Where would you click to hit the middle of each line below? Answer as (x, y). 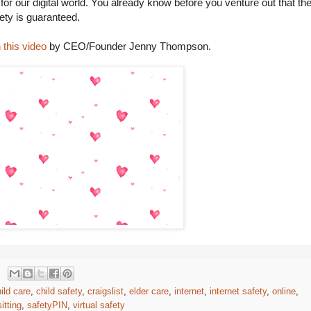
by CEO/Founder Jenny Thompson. (129, 47)
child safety (59, 292)
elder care (149, 292)
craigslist (106, 292)
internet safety (238, 292)
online (284, 292)
